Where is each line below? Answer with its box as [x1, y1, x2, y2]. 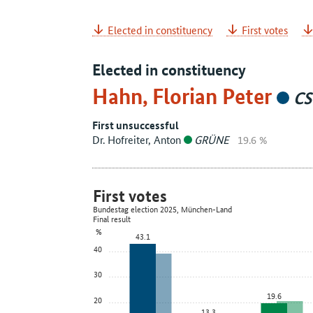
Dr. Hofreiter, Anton [92, 132, 184, 147]
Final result [93, 212, 131, 226]
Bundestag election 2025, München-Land [93, 202, 232, 216]
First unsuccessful [92, 117, 179, 133]
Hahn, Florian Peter [92, 82, 277, 110]
